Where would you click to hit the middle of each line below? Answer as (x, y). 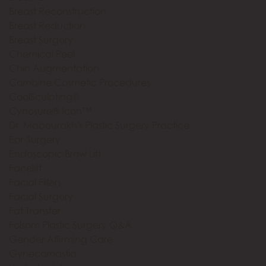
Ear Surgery (35, 140)
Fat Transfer (35, 211)
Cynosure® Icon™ (50, 111)
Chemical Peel (42, 54)
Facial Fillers (35, 182)
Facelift (25, 168)
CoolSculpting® (44, 97)
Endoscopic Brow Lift (55, 154)
